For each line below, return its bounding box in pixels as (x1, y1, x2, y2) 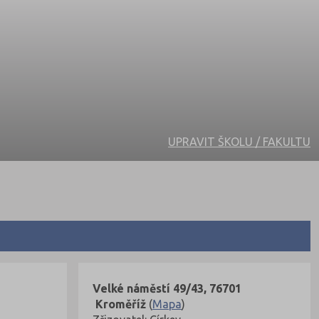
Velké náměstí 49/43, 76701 (93, 281, 241, 295)
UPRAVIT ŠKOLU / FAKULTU (168, 135, 310, 149)
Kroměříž (93, 297, 146, 310)
